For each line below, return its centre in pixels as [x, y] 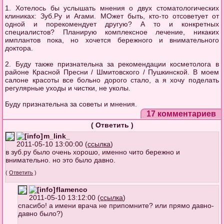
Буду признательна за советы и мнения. [71, 104]
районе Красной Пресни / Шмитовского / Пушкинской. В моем [112, 72]
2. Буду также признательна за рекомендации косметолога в [112, 64]
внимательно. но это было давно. [61, 160]
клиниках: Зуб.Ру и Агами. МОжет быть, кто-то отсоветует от [112, 16]
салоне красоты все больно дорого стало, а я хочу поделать [112, 80]
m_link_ [57, 136]
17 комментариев [181, 114]
